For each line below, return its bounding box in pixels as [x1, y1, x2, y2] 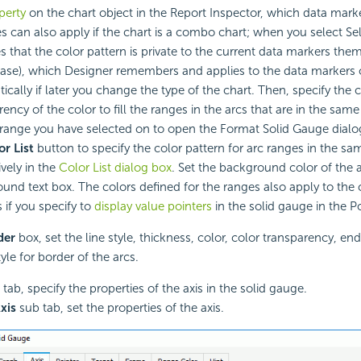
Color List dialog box [58, 160, 172, 176]
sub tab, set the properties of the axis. [15, 301, 224, 316]
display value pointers [93, 199, 212, 214]
